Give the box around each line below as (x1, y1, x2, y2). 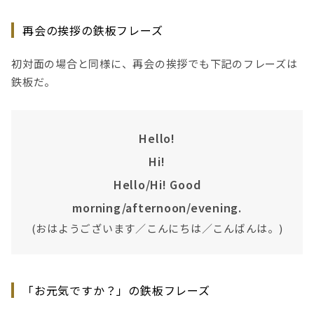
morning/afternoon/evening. (72, 198, 242, 216)
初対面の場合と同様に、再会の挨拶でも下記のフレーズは (11, 56, 298, 71)
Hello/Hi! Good (113, 175, 201, 193)
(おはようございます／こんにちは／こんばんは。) (31, 220, 283, 235)
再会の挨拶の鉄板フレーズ (22, 22, 163, 39)
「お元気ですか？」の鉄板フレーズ (22, 281, 210, 299)
